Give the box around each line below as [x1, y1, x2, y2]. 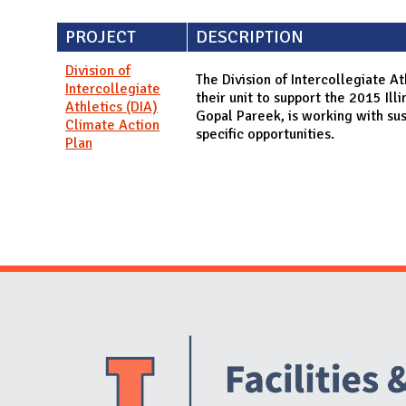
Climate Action [65, 115, 159, 134]
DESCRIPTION [196, 25, 304, 48]
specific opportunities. [196, 124, 334, 143]
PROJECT [65, 25, 136, 48]
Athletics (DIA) [65, 97, 158, 116]
